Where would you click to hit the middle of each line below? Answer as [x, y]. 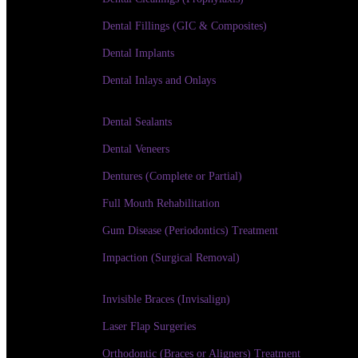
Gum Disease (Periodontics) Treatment [190, 231]
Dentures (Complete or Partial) [172, 176]
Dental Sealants [137, 122]
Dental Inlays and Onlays [159, 80]
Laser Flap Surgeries [149, 326]
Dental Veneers [136, 149]
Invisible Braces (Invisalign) [166, 299]
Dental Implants [138, 53]
